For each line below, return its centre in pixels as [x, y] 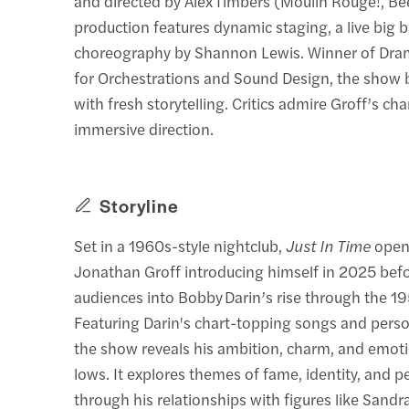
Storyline [139, 205]
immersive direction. [144, 128]
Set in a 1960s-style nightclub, [180, 245]
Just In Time [329, 245]
